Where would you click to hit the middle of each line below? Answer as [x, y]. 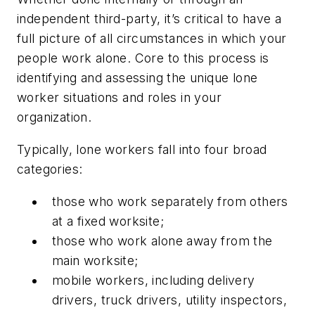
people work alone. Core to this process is [143, 58]
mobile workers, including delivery [154, 280]
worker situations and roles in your [119, 98]
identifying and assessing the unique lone [137, 78]
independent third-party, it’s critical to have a [149, 19]
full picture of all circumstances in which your [152, 39]
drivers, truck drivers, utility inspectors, [170, 300]
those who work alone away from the [162, 240]
